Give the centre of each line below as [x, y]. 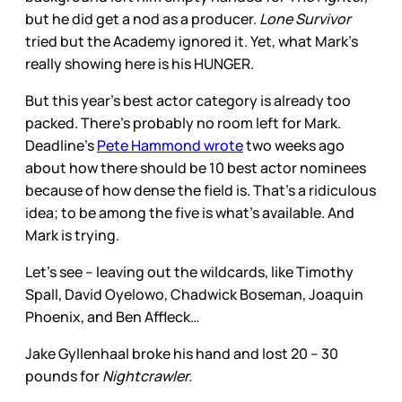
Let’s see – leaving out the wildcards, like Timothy [189, 271]
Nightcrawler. [146, 376]
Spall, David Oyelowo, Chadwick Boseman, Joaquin [194, 294]
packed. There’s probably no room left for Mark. [183, 122]
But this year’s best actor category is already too [188, 100]
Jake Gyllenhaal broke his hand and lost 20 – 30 [182, 353]
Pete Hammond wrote [170, 145]
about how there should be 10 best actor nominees [196, 167]
